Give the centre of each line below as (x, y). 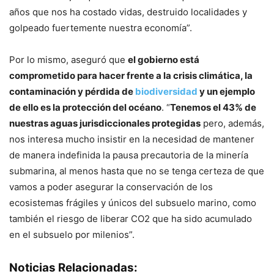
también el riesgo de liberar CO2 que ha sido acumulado (131, 218)
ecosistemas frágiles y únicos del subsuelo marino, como (133, 202)
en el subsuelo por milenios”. (72, 234)
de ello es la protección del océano (85, 107)
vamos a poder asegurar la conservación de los (111, 187)
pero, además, (232, 123)
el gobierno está (164, 59)
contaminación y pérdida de (72, 91)
